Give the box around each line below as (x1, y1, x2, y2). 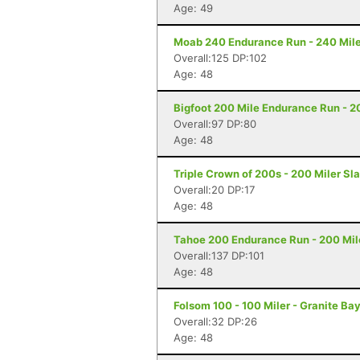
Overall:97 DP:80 (174, 117, 256, 130)
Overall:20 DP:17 (174, 183, 255, 196)
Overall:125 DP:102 (174, 51, 267, 64)
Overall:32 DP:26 (174, 315, 257, 328)
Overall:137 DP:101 (174, 249, 264, 262)
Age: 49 (174, 2, 213, 14)
